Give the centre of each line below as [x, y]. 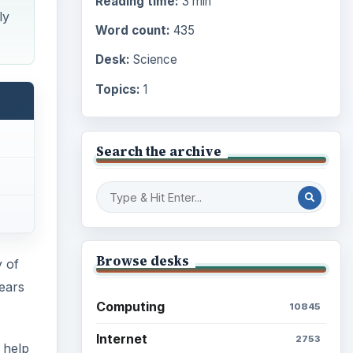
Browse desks [142, 261]
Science [153, 60]
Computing [130, 307]
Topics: [117, 90]
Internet [121, 339]
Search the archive [158, 152]
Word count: [132, 31]
